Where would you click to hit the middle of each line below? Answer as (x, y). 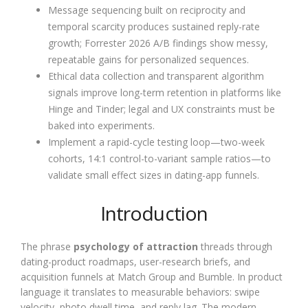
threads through (235, 246)
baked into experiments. (101, 125)
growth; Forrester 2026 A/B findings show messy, (158, 43)
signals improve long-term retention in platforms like (165, 92)
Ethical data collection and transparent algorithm (156, 76)
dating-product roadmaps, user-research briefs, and (135, 261)
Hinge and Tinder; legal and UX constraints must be (162, 109)
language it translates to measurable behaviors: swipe (140, 291)
